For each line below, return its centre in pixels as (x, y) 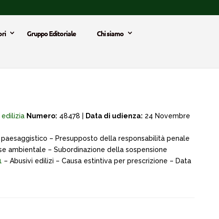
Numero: (42, 116)
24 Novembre (166, 116)
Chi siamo (110, 33)
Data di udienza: (114, 116)
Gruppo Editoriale (51, 33)
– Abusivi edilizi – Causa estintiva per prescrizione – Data (97, 161)
